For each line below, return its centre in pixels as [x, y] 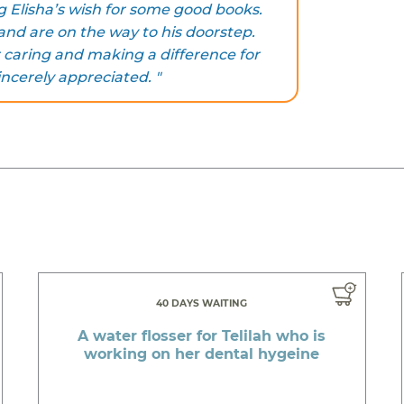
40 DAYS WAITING [202, 303]
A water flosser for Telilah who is [202, 335]
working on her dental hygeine [202, 353]
